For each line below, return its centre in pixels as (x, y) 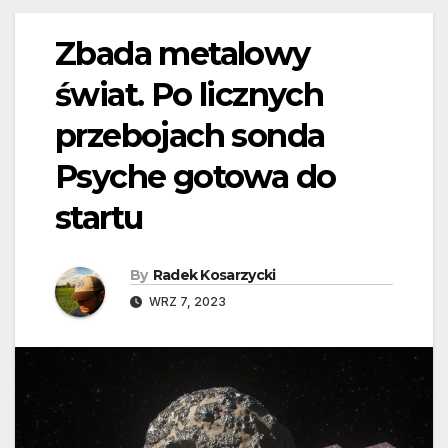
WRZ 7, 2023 (186, 302)
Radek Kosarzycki (214, 275)
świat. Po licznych (189, 95)
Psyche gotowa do (195, 177)
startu (99, 218)
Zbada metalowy (182, 54)
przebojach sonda (190, 136)
